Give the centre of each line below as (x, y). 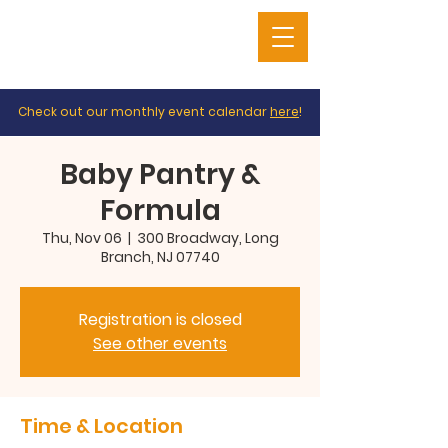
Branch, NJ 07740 (160, 257)
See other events (160, 343)
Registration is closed (160, 319)
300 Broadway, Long (207, 238)
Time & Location (101, 426)
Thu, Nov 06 (81, 238)
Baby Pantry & (160, 174)
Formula (160, 210)
